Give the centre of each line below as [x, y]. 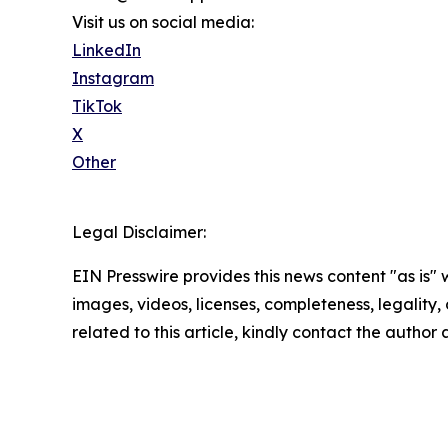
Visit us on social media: [163, 22]
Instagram [113, 78]
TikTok [97, 106]
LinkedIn [106, 50]
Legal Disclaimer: [139, 232]
